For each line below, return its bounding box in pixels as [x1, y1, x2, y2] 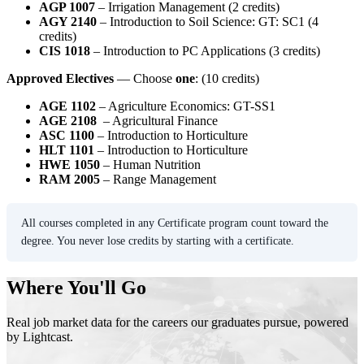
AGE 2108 [39, 113, 100, 128]
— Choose [114, 71, 172, 85]
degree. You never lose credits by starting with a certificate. [21, 234, 294, 247]
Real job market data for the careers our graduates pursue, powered [6, 315, 349, 330]
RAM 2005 [39, 171, 100, 186]
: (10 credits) [195, 71, 259, 85]
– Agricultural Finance [100, 113, 218, 128]
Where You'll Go [6, 277, 146, 299]
